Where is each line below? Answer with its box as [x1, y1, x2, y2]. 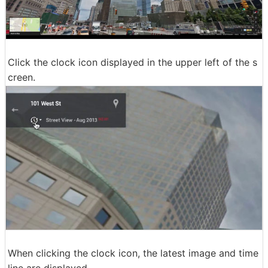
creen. [8, 71, 35, 83]
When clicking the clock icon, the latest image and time [8, 247, 258, 260]
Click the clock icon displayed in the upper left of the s [8, 56, 257, 68]
